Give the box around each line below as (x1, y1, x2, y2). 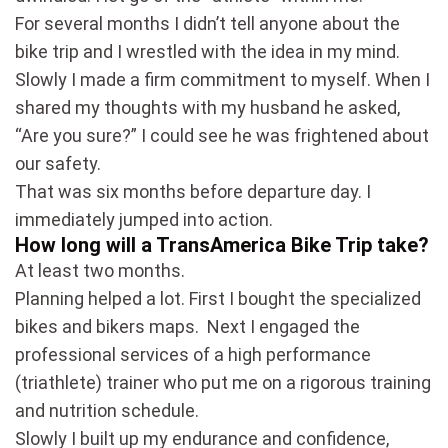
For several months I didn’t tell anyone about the (15, 12, 400, 34)
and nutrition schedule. (15, 399, 199, 421)
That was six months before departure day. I (15, 180, 371, 202)
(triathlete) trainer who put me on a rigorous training (15, 371, 431, 393)
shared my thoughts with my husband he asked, (15, 96, 400, 118)
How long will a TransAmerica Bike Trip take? (15, 232, 429, 257)
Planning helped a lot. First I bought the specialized (15, 287, 421, 309)
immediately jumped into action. (15, 208, 273, 230)
